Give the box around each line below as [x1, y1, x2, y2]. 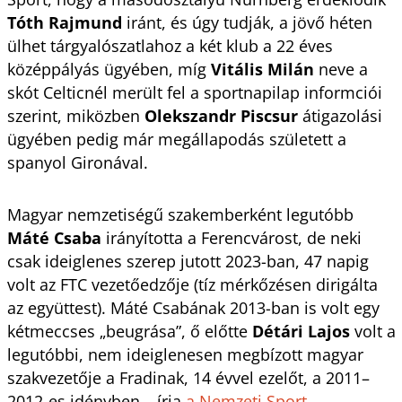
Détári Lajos [251, 319, 350, 342]
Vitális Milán [210, 57, 314, 80]
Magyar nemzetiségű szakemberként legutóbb [6, 203, 354, 225]
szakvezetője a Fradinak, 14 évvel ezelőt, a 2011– [6, 366, 370, 389]
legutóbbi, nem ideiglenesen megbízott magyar [6, 343, 363, 365]
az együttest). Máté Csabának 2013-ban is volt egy [6, 296, 380, 319]
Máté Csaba [6, 226, 101, 249]
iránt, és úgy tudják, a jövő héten [121, 11, 372, 33]
